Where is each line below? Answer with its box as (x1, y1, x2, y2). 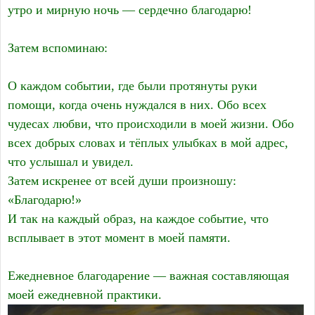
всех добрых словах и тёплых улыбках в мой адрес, (8, 136, 288, 150)
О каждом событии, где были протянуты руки (8, 79, 257, 94)
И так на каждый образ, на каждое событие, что (8, 212, 269, 226)
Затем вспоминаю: (8, 41, 108, 56)
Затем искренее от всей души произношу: (8, 174, 236, 188)
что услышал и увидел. (8, 155, 134, 169)
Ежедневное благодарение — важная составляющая (8, 269, 289, 283)
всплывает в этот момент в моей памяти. (8, 231, 231, 245)
